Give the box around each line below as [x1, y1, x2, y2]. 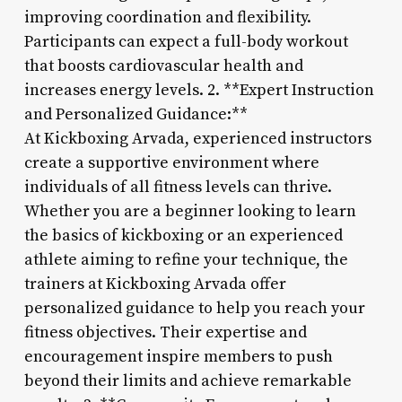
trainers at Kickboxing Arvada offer [23, 273, 286, 294]
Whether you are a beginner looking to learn [23, 200, 356, 222]
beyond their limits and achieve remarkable [23, 370, 352, 391]
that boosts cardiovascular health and [23, 55, 303, 76]
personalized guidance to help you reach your [23, 297, 365, 319]
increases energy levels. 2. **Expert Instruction [23, 79, 374, 100]
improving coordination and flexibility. [23, 6, 311, 28]
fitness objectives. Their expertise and [23, 321, 307, 343]
